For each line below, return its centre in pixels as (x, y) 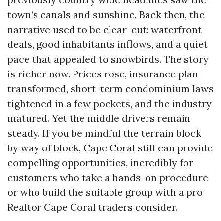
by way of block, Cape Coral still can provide (110, 148)
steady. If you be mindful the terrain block (104, 133)
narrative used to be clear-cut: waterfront (105, 29)
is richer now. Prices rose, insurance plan (103, 74)
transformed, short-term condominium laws (110, 89)
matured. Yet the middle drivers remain (99, 118)
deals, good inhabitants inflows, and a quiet (108, 44)
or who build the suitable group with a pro (105, 192)
